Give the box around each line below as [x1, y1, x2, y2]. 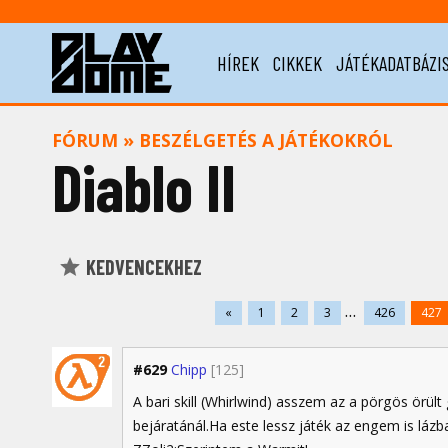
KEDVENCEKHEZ [82, 255, 202, 280]
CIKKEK [273, 51, 322, 75]
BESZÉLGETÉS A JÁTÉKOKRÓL [139, 128, 393, 152]
